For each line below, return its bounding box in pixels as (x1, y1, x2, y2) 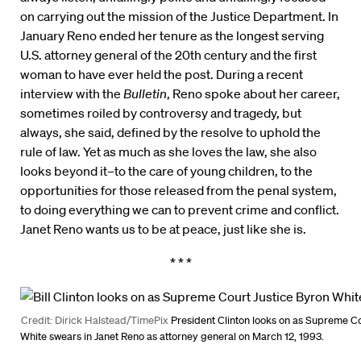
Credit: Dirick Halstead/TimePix (21, 313, 169, 328)
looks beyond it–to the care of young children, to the (20, 163, 313, 180)
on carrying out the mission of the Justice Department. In (20, 8, 338, 25)
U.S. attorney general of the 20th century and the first (20, 47, 317, 64)
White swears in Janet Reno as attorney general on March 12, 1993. (20, 330, 324, 344)
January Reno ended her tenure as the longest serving (20, 27, 324, 44)
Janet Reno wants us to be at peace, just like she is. (20, 221, 306, 238)
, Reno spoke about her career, (167, 85, 340, 102)
